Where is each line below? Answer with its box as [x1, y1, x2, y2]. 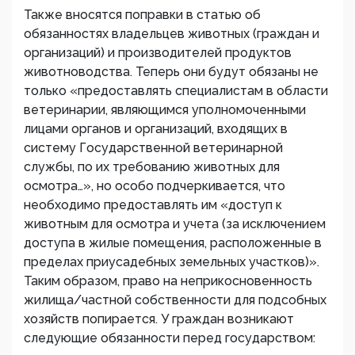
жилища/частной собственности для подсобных [24, 292, 326, 307]
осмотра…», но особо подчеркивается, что [24, 178, 285, 193]
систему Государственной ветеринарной [24, 140, 283, 155]
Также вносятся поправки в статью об [24, 7, 261, 22]
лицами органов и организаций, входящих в [24, 121, 288, 136]
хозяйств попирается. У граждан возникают [24, 311, 294, 326]
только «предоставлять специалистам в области [24, 83, 328, 98]
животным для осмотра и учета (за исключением [24, 216, 326, 231]
